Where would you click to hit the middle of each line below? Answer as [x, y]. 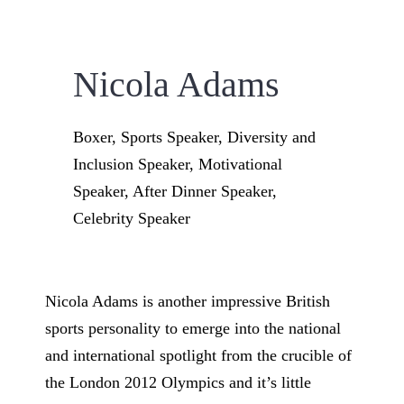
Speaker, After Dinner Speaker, [174, 191]
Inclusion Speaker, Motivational [177, 164]
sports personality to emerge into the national [193, 328]
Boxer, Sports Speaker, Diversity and [194, 137]
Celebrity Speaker [131, 218]
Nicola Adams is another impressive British [187, 301]
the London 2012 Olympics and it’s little [178, 382]
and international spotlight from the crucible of [198, 355]
